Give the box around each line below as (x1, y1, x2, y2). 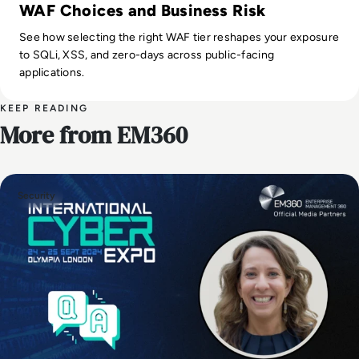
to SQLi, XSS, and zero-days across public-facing (19, 47, 275, 62)
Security (18, 189, 55, 201)
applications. (19, 65, 85, 79)
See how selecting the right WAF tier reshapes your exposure (19, 30, 340, 44)
